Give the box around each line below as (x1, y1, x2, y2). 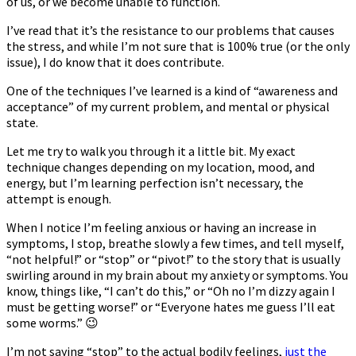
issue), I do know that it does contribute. (6, 53, 224, 70)
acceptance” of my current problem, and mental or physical (6, 98, 330, 114)
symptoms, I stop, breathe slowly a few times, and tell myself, (6, 234, 344, 251)
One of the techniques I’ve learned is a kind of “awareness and (6, 82, 338, 99)
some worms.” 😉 (6, 314, 99, 331)
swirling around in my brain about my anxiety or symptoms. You (6, 266, 348, 283)
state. (6, 114, 38, 130)
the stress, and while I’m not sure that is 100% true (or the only (6, 37, 350, 54)
